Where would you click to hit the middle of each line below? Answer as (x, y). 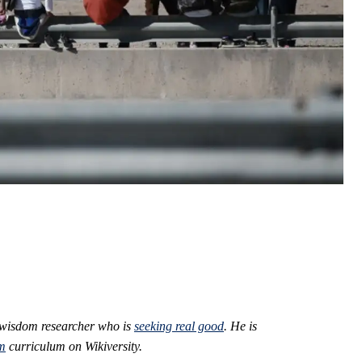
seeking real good (179, 326)
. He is (240, 326)
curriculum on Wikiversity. (74, 347)
